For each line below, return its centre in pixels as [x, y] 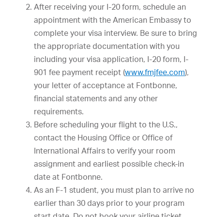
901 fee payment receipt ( [79, 72]
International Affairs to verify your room [105, 151]
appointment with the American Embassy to [113, 20]
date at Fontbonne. [68, 177]
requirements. [59, 111]
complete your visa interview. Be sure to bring [116, 33]
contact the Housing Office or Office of [103, 138]
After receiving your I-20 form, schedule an [110, 7]
